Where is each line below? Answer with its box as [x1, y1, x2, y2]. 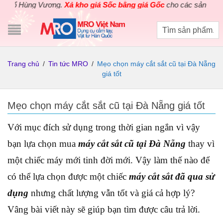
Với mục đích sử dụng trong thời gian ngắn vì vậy [7, 122, 200, 132]
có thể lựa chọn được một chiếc [7, 171, 129, 182]
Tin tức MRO [48, 60, 88, 68]
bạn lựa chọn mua [7, 138, 78, 149]
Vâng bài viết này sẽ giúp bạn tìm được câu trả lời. [7, 204, 200, 215]
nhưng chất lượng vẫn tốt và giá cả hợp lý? [31, 188, 195, 198]
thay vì [186, 138, 215, 149]
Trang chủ [7, 60, 39, 68]
